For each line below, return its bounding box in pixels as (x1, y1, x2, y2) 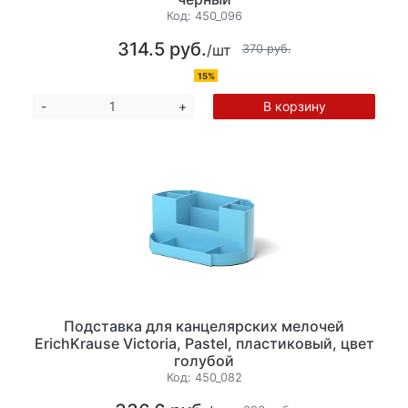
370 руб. (241, 42, 291, 56)
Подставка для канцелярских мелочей (64, 316, 344, 335)
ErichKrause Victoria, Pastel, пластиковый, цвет (34, 333, 374, 352)
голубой (174, 351, 234, 370)
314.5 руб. (117, 37, 207, 60)
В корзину (262, 97, 326, 114)
